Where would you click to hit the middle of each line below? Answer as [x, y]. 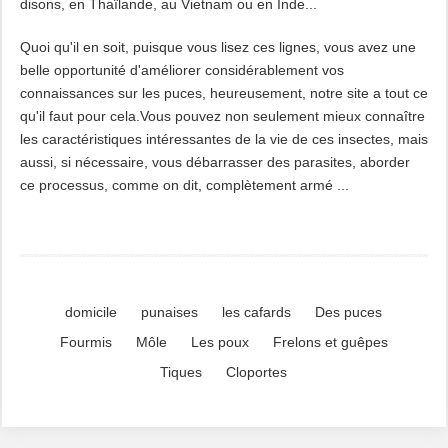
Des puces [349, 312]
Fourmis [85, 342]
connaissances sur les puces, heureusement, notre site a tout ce [223, 93]
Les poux [219, 342]
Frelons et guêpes [330, 342]
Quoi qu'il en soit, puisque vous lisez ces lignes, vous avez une [217, 47]
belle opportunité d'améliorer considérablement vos [181, 70]
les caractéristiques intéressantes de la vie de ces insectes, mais [223, 139]
